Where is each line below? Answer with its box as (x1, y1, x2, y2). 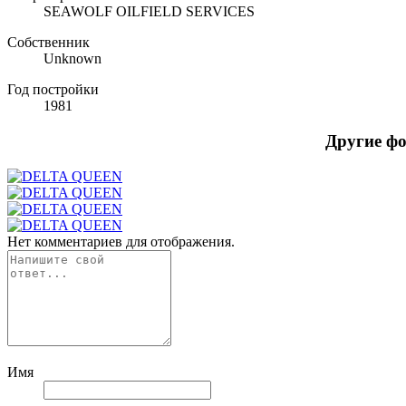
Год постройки (7, 82, 99, 98)
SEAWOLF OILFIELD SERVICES (43, 4, 255, 20)
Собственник (7, 34, 90, 51)
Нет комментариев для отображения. (7, 233, 235, 249)
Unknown (43, 51, 101, 67)
